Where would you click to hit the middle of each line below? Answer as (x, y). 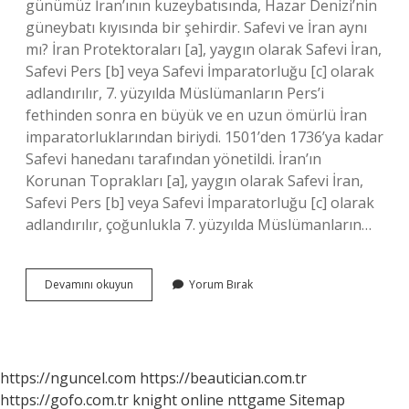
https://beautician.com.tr (223, 378)
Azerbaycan (163, 333)
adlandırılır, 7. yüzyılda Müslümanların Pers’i (175, 93)
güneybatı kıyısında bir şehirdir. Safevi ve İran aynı (196, 27)
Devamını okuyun (89, 284)
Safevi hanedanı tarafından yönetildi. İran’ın (173, 159)
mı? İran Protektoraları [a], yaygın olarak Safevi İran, (204, 49)
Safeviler (154, 283)
